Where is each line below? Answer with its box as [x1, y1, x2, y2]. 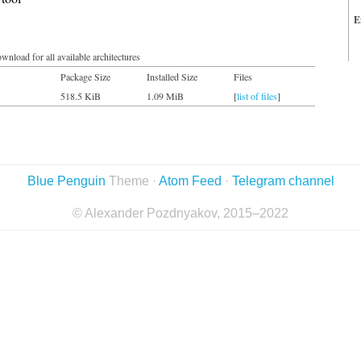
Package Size [60, 70, 110, 83]
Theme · [105, 174, 159, 188]
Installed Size [147, 70, 197, 83]
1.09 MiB [147, 89, 184, 102]
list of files [237, 89, 277, 102]
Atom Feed [158, 174, 222, 188]
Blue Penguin [27, 174, 106, 188]
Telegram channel [231, 174, 334, 188]
